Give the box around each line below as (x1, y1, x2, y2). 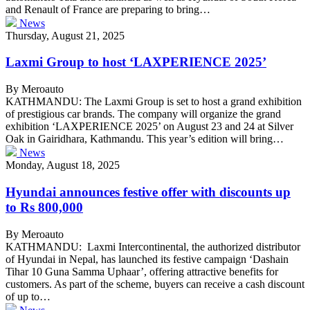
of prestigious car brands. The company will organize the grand (6, 108, 281, 120)
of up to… (6, 290, 51, 302)
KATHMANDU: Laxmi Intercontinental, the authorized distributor (6, 240, 300, 253)
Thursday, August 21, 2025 (6, 29, 125, 42)
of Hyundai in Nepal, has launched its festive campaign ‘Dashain (6, 253, 289, 265)
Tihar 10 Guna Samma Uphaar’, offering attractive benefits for (6, 265, 278, 277)
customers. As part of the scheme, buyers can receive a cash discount (6, 277, 304, 290)
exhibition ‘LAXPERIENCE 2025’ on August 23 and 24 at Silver (6, 120, 293, 133)
